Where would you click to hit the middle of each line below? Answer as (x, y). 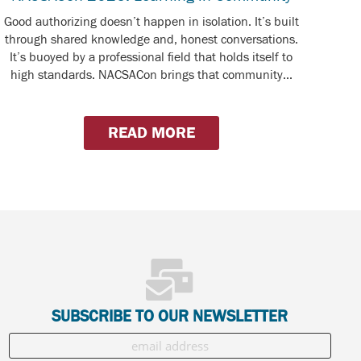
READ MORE (151, 132)
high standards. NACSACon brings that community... (151, 75)
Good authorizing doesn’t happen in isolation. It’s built (151, 21)
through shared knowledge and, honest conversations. (151, 39)
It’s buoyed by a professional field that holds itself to (151, 57)
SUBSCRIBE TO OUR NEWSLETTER (170, 317)
